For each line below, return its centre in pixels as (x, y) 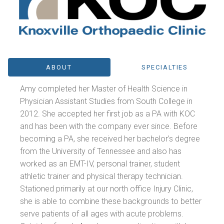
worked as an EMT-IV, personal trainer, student (100, 163)
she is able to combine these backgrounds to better (111, 201)
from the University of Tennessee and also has (101, 151)
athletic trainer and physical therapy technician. (102, 176)
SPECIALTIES (165, 67)
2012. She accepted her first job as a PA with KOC (108, 113)
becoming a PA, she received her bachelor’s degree (110, 138)
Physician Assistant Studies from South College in (106, 101)
